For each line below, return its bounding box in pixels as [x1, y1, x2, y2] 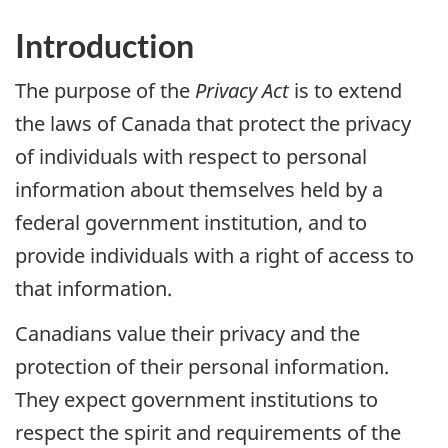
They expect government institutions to [15, 385, 378, 413]
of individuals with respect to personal [15, 143, 367, 171]
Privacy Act [195, 77, 289, 105]
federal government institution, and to [15, 209, 367, 237]
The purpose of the [15, 77, 195, 105]
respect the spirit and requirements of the [15, 418, 401, 446]
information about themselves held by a [15, 176, 383, 204]
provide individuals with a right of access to [15, 242, 414, 270]
